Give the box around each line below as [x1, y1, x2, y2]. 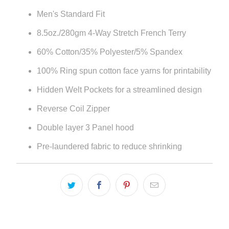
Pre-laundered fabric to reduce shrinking [36, 142, 182, 151]
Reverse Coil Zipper [36, 104, 110, 113]
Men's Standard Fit [36, 10, 105, 19]
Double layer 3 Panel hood [36, 123, 134, 132]
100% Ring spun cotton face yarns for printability [36, 66, 211, 76]
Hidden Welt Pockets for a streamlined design [36, 85, 202, 95]
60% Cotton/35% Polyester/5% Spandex [36, 48, 182, 57]
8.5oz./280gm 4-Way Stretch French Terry [36, 29, 186, 38]
